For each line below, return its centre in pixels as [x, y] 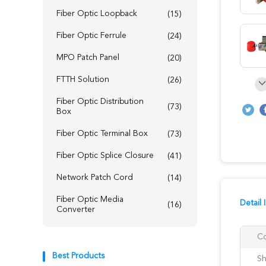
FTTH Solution [83, 80]
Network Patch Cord [95, 178]
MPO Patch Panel [88, 58]
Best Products [78, 256]
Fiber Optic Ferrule [91, 36]
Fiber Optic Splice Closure [105, 156]
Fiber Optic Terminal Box [102, 134]
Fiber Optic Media [90, 199]
